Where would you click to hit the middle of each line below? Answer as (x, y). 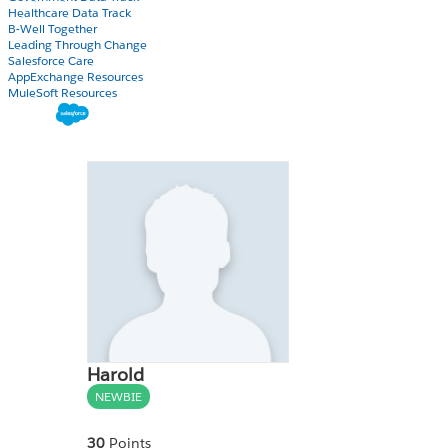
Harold (115, 374)
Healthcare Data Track (69, 12)
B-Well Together (52, 28)
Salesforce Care (51, 60)
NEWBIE (118, 396)
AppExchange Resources (75, 76)
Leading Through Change (77, 44)
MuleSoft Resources (62, 92)
